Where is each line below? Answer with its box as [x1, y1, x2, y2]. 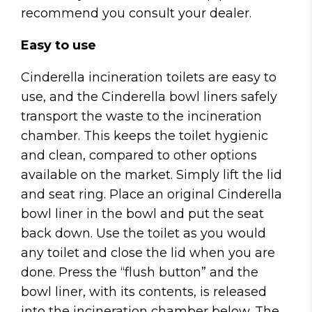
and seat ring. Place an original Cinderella [21, 186, 282, 202]
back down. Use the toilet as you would [21, 225, 266, 241]
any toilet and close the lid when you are [21, 244, 275, 260]
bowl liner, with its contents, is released [21, 283, 267, 299]
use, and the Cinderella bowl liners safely [21, 88, 277, 104]
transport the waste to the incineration [21, 108, 262, 124]
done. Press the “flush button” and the [21, 264, 258, 280]
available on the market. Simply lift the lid [21, 166, 282, 182]
